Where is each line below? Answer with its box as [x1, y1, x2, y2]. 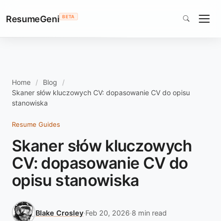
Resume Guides [12, 120, 60, 128]
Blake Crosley [36, 208, 83, 217]
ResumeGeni [6, 13, 60, 24]
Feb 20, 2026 [85, 208, 130, 217]
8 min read [132, 208, 167, 217]
